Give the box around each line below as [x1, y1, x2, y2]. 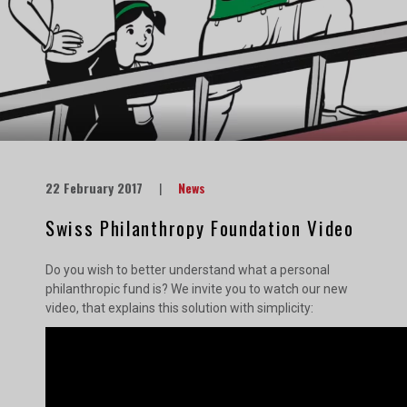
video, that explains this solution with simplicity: [45, 301, 313, 316]
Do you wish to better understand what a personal [45, 263, 330, 278]
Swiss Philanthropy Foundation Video [45, 213, 354, 243]
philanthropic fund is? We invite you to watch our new [45, 282, 348, 297]
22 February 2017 [53, 178, 143, 198]
